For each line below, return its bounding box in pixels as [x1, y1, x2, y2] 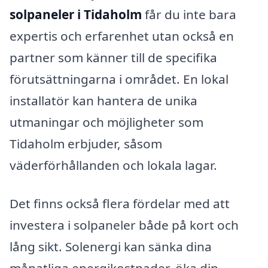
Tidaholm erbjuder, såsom [10, 135, 162, 153]
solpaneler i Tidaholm [10, 6, 142, 23]
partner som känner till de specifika [10, 49, 217, 66]
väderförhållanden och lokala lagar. [10, 157, 217, 174]
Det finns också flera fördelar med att [10, 194, 230, 212]
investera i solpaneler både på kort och [10, 216, 239, 233]
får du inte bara [142, 6, 236, 23]
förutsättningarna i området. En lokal [10, 71, 229, 88]
